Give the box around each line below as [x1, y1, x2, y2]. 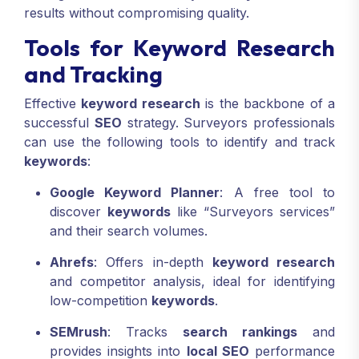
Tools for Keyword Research [24, 34, 335, 63]
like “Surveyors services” [171, 204, 335, 220]
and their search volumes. [50, 223, 208, 240]
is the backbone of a [200, 95, 336, 112]
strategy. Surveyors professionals [121, 115, 335, 131]
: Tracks [107, 324, 183, 341]
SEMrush [50, 324, 107, 341]
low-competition [50, 292, 151, 309]
